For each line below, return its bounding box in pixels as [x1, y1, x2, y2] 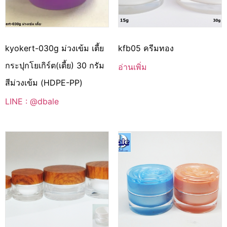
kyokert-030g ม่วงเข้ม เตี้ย [5, 43, 104, 53]
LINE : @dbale [5, 96, 59, 106]
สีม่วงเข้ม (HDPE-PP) [5, 77, 83, 88]
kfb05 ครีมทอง [118, 43, 174, 53]
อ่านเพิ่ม [118, 61, 147, 72]
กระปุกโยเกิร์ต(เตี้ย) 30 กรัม [5, 60, 104, 70]
